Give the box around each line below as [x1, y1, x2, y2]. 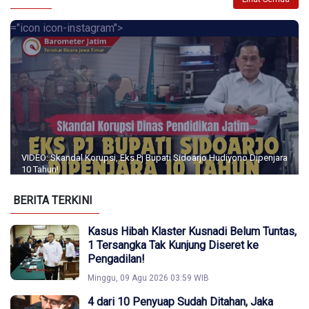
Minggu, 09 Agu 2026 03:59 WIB [88, 273, 209, 283]
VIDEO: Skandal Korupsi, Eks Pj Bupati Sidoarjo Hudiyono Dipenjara [21, 152, 288, 163]
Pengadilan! [88, 252, 145, 266]
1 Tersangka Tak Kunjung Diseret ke [88, 239, 259, 252]
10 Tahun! [21, 164, 59, 175]
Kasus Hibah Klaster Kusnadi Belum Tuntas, [88, 225, 297, 239]
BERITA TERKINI [13, 194, 92, 208]
